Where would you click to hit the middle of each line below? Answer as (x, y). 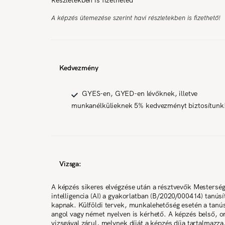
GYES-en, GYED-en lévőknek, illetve (140, 93)
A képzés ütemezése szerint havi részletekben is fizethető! (136, 18)
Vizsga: (71, 163)
